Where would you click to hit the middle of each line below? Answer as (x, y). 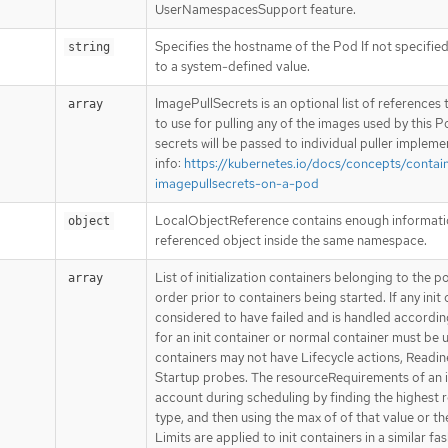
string (89, 46)
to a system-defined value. (232, 66)
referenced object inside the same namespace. (291, 240)
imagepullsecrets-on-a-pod (237, 183)
